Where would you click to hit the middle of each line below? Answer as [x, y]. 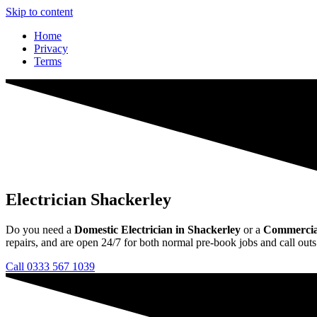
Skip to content [39, 12]
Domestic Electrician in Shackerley [157, 229]
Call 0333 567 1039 [50, 266]
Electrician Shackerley [88, 199]
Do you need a [40, 229]
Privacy [51, 48]
